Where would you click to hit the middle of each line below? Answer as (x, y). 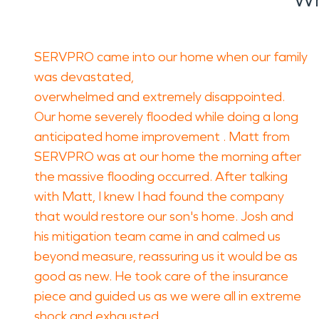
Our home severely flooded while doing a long (166, 117)
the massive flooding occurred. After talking (161, 177)
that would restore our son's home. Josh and (164, 216)
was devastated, (84, 77)
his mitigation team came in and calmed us (157, 236)
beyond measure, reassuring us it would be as (166, 256)
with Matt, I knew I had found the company (159, 197)
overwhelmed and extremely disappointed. (159, 97)
